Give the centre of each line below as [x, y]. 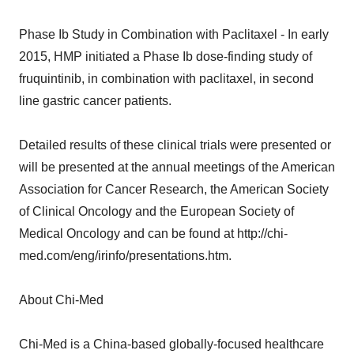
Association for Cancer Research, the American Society [174, 189]
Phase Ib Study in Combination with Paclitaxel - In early [174, 34]
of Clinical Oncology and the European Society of [156, 211]
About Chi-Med [61, 300]
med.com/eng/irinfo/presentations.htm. [125, 256]
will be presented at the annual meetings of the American [177, 167]
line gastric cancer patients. [95, 101]
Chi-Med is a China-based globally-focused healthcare [171, 344]
